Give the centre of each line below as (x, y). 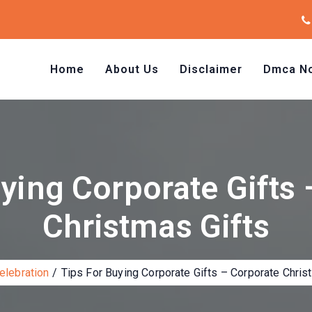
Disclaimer (211, 69)
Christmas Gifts (156, 226)
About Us (132, 69)
